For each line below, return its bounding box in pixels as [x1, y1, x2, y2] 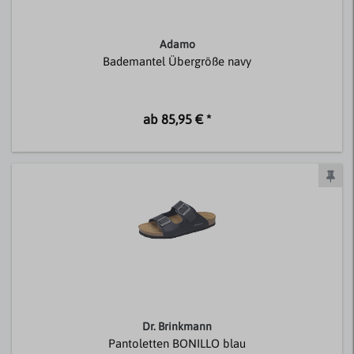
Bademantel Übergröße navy [103, 54, 251, 68]
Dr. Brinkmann [142, 320, 212, 333]
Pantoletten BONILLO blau [108, 337, 246, 351]
